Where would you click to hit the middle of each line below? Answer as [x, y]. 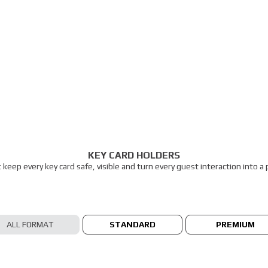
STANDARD [133, 224]
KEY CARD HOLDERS [134, 156]
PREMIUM [235, 224]
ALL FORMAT [30, 224]
